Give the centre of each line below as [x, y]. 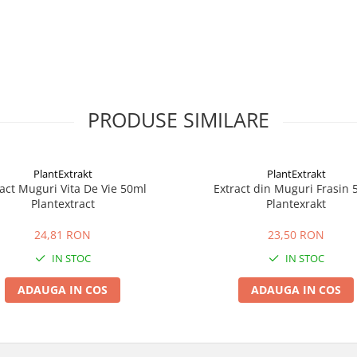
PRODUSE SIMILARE [178, 120]
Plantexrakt [296, 204]
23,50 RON [296, 235]
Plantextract [63, 204]
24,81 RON [63, 235]
